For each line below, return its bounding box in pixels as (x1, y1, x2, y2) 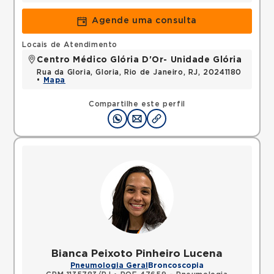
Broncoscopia (148, 262, 204, 269)
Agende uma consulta (92, 17, 197, 25)
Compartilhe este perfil (89, 100, 185, 108)
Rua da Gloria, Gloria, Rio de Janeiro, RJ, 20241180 (37, 68, 242, 76)
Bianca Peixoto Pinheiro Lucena (51, 248, 223, 259)
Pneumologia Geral (70, 262, 148, 269)
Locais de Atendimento (22, 41, 118, 48)
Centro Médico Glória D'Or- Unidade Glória (37, 56, 242, 64)
